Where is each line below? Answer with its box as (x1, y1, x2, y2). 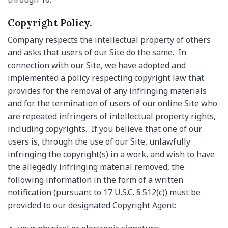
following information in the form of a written (8, 174, 183, 186)
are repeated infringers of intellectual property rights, (8, 110, 216, 122)
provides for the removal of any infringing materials (8, 85, 207, 97)
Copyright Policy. (8, 16, 92, 29)
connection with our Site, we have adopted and (8, 60, 186, 71)
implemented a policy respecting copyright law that (8, 72, 204, 84)
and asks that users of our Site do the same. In (8, 47, 186, 59)
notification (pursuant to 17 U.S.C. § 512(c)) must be (8, 187, 201, 198)
